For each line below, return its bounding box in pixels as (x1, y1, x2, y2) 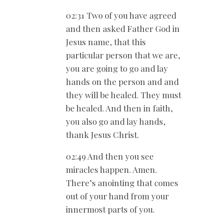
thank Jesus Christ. (66, 129, 139, 140)
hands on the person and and (66, 76, 179, 87)
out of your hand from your (66, 191, 169, 202)
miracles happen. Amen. (66, 164, 157, 175)
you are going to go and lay (66, 63, 168, 74)
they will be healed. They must (66, 89, 181, 101)
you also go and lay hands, (66, 116, 165, 127)
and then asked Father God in (66, 23, 180, 34)
